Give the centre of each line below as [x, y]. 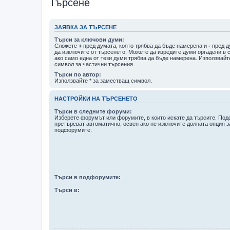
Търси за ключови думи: [89, 40]
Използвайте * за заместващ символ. [103, 81]
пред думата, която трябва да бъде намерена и [145, 46]
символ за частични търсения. [94, 64]
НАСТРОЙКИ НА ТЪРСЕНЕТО [96, 99]
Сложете [66, 46]
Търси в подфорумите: [88, 177]
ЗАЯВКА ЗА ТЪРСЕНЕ [85, 27]
